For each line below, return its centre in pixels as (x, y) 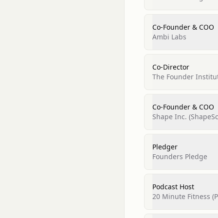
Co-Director (171, 67)
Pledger (165, 147)
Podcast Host (173, 187)
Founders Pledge (180, 156)
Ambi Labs (169, 37)
